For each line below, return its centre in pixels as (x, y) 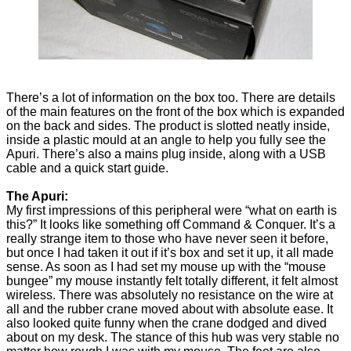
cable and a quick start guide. (87, 168)
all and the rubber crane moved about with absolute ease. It (170, 309)
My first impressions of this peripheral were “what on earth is (172, 211)
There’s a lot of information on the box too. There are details (171, 98)
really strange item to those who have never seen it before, (167, 239)
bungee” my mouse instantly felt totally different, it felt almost (172, 281)
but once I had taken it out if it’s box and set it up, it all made (170, 253)
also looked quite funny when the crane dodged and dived (166, 324)
